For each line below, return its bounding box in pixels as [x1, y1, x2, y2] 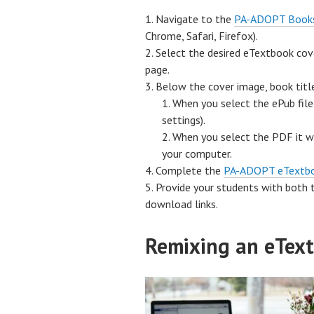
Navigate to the [156, 12, 234, 26]
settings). [162, 113, 205, 127]
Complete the [156, 163, 224, 177]
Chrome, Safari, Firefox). [145, 29, 258, 43]
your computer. [162, 146, 232, 161]
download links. [145, 197, 218, 211]
